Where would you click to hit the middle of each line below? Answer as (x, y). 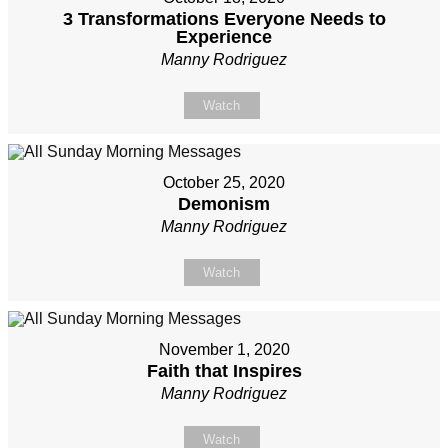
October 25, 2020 (224, 183)
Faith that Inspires (224, 371)
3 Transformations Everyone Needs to (224, 19)
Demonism (224, 204)
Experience (224, 37)
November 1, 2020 (224, 350)
